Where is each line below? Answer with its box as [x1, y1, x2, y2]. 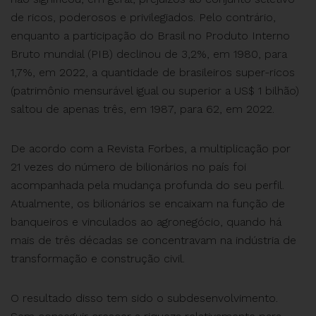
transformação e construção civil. [11, 252, 185, 265]
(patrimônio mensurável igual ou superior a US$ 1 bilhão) [11, 84, 299, 97]
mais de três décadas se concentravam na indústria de [11, 233, 296, 247]
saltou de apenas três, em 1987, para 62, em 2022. [11, 102, 274, 116]
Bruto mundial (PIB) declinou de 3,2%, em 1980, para [11, 47, 287, 61]
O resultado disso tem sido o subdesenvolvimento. [11, 291, 278, 305]
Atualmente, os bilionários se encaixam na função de [11, 197, 285, 210]
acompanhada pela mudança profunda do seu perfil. [11, 178, 284, 192]
